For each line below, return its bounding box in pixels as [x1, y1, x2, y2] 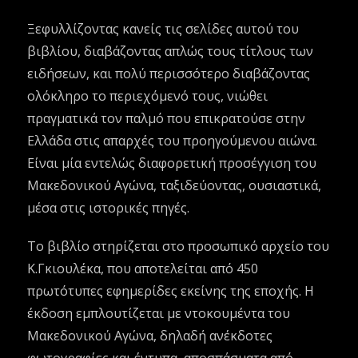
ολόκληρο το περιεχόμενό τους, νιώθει [27, 87, 268, 105]
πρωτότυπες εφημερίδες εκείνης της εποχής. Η [27, 282, 315, 300]
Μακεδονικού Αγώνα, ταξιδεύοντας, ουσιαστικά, [27, 177, 322, 195]
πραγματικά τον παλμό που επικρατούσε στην [27, 109, 306, 128]
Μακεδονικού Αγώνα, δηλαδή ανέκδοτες [27, 327, 273, 345]
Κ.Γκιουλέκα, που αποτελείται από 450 [27, 260, 259, 278]
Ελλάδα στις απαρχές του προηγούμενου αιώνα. [27, 132, 318, 150]
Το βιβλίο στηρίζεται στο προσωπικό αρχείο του [27, 237, 330, 256]
